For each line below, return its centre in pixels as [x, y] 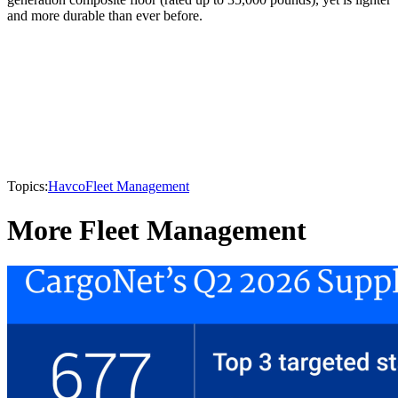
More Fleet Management [157, 230]
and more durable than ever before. [105, 16]
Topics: [28, 187]
